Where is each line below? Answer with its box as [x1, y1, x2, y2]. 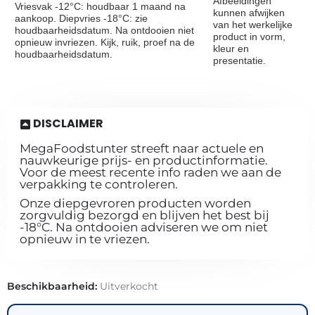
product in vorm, [213, 31, 285, 43]
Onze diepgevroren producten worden [20, 196, 251, 211]
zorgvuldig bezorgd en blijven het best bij [20, 208, 269, 223]
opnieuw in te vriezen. [20, 232, 150, 247]
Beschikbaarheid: [7, 281, 100, 292]
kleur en [213, 43, 249, 55]
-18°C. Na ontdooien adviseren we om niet [20, 220, 268, 235]
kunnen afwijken [213, 7, 285, 19]
